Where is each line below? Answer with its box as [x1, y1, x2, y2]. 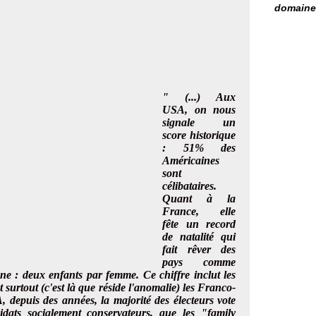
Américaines [162, 154, 219, 166]
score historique [162, 129, 236, 141]
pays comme [162, 256, 236, 268]
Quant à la [162, 193, 236, 205]
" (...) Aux [162, 91, 236, 103]
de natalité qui [162, 231, 236, 243]
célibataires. [162, 180, 217, 192]
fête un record [162, 218, 236, 230]
